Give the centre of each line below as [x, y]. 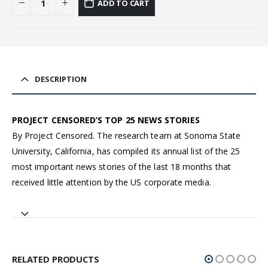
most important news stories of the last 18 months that [121, 166]
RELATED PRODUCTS [56, 259]
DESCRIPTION [61, 79]
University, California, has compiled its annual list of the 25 [126, 151]
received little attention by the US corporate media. [112, 182]
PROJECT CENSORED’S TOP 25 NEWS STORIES [106, 120]
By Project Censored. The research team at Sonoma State [126, 135]
